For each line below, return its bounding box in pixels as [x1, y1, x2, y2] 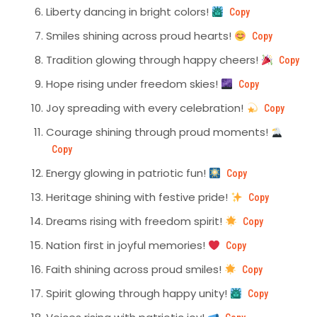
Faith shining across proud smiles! [46, 262, 224, 277]
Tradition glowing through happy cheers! [46, 52, 261, 68]
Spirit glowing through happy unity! [46, 286, 230, 301]
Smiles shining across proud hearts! [46, 28, 234, 44]
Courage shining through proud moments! [46, 125, 271, 140]
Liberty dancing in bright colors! [46, 4, 212, 20]
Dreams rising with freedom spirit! [46, 214, 225, 229]
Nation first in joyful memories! [46, 238, 208, 253]
